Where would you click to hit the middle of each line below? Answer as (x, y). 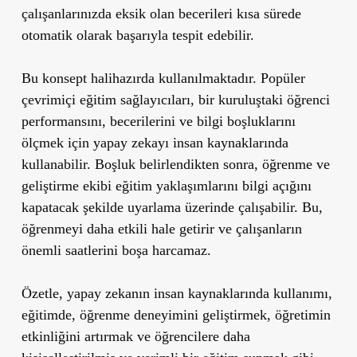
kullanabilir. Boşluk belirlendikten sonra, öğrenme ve (175, 164)
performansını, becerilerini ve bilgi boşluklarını (158, 121)
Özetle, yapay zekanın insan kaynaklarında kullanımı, (177, 293)
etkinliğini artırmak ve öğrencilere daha (135, 336)
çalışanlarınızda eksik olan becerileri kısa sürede (161, 13)
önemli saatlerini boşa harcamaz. (116, 250)
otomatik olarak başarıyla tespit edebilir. (137, 35)
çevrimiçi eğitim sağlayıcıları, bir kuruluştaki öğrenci (175, 99)
